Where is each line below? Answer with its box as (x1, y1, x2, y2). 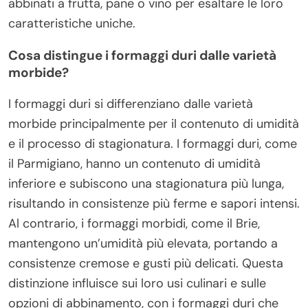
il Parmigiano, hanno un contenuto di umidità (8, 155, 261, 172)
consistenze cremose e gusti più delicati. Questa (8, 254, 283, 272)
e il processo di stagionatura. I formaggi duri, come (8, 135, 297, 152)
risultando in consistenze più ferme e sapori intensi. (8, 195, 300, 212)
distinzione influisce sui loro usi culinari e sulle (8, 274, 266, 291)
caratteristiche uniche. (8, 14, 135, 32)
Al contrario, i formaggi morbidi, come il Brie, (8, 214, 260, 232)
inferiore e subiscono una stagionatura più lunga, (8, 175, 284, 192)
